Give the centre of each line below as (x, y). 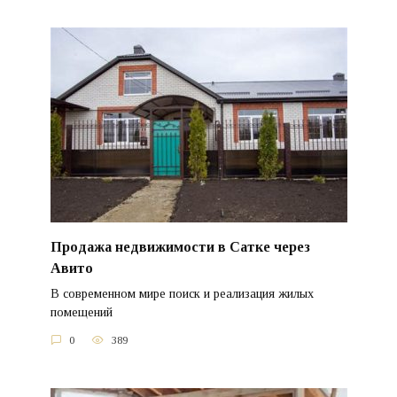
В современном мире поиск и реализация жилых (182, 294)
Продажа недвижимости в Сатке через (180, 247)
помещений (81, 312)
